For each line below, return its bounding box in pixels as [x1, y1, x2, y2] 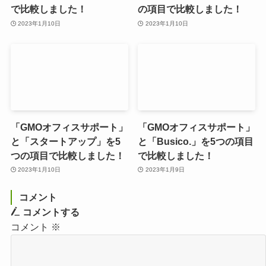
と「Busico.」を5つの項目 [138, 135, 254, 147]
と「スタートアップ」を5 [10, 135, 121, 147]
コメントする [20, 207, 80, 218]
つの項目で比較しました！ [10, 150, 125, 161]
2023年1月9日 [145, 166, 185, 173]
